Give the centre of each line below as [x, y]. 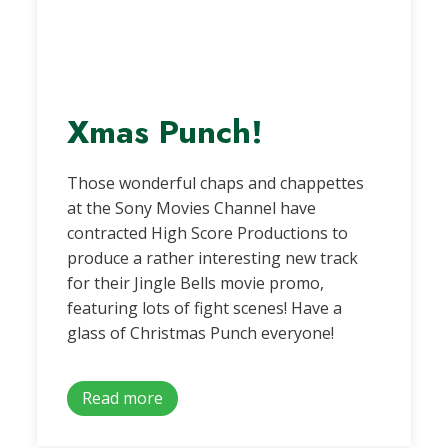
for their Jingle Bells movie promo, [196, 283]
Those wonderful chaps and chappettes [216, 183]
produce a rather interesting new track [213, 258]
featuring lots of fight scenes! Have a [205, 308]
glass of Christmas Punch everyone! [201, 333]
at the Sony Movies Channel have [192, 208]
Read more [123, 398]
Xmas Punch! [165, 131]
